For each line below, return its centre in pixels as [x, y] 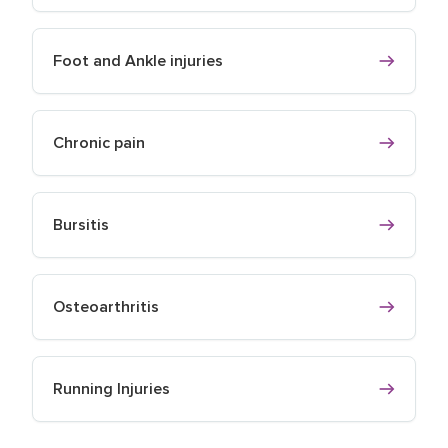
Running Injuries [111, 388]
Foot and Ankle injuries [138, 60]
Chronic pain [99, 142]
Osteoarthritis [106, 306]
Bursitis [81, 224]
